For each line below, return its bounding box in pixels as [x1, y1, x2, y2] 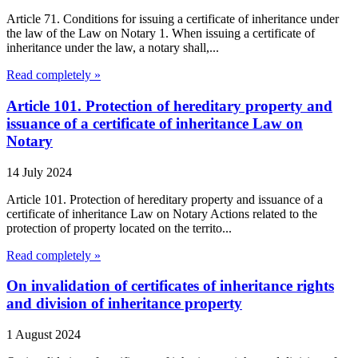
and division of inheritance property [6, 295, 242, 312]
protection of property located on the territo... [6, 221, 232, 235]
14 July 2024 [6, 165, 72, 179]
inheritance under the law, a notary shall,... [6, 41, 219, 55]
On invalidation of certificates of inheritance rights [6, 277, 334, 295]
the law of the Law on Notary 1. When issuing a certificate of [6, 26, 315, 41]
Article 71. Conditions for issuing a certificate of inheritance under [6, 12, 339, 26]
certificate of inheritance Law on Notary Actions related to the [6, 206, 317, 221]
